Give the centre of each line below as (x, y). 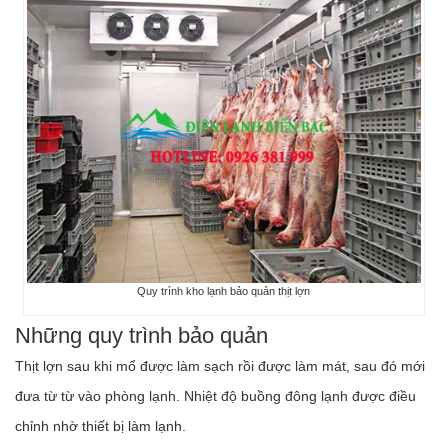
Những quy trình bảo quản (144, 335)
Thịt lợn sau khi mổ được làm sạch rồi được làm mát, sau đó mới (220, 365)
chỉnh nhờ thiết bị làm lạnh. (100, 425)
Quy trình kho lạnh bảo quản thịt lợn (224, 290)
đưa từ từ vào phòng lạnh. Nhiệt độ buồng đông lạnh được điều (215, 395)
